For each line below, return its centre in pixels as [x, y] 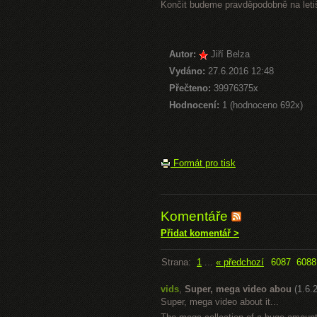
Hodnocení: [194, 105]
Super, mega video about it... [220, 302]
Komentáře [196, 216]
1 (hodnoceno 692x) [261, 105]
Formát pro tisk [203, 163]
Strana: [179, 262]
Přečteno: [190, 88]
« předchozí [240, 262]
